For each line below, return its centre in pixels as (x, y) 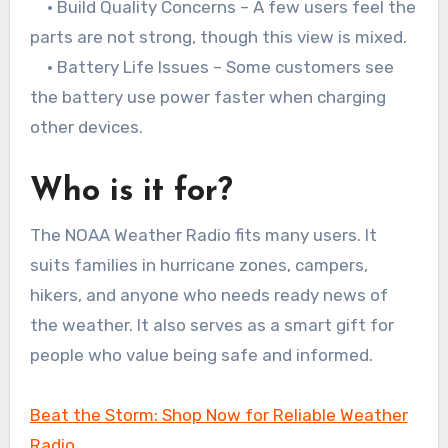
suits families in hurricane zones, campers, (198, 264)
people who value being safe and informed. (201, 354)
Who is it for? (131, 192)
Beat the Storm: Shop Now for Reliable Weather (218, 414)
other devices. (86, 127)
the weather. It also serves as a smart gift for (211, 324)
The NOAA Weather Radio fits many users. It (203, 234)
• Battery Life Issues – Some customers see (211, 67)
